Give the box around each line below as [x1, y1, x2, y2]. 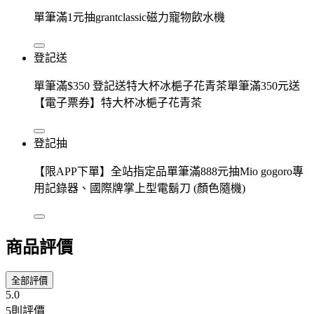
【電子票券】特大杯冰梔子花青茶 [34, 96, 202, 109]
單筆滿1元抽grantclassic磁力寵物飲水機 [34, 11, 225, 23]
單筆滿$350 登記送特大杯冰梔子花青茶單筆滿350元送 [34, 79, 300, 92]
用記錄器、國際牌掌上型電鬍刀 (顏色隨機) [34, 182, 245, 194]
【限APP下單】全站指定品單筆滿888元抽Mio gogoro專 [34, 165, 303, 177]
